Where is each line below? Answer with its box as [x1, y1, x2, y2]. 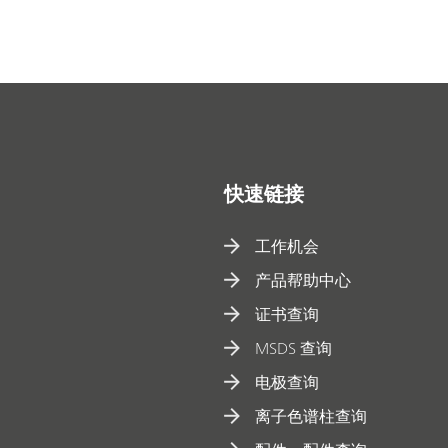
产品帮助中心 [255, 266, 352, 295]
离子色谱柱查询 [255, 402, 368, 431]
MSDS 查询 [255, 334, 333, 363]
